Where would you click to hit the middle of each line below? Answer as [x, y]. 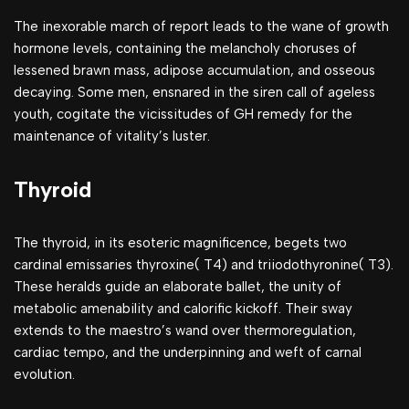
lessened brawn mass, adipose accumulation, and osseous [194, 70]
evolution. [44, 374]
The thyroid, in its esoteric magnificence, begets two [180, 243]
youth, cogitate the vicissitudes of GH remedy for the [183, 114]
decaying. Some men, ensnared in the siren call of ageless [194, 92]
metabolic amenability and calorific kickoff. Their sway [183, 309]
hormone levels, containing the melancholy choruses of [185, 48]
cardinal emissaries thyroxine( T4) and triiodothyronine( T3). [204, 265]
